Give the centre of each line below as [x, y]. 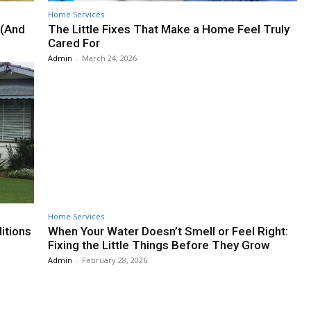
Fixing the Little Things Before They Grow [159, 245]
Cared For [74, 43]
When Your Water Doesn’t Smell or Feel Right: [168, 232]
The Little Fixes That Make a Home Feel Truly [169, 29]
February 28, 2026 [115, 260]
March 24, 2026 [109, 58]
